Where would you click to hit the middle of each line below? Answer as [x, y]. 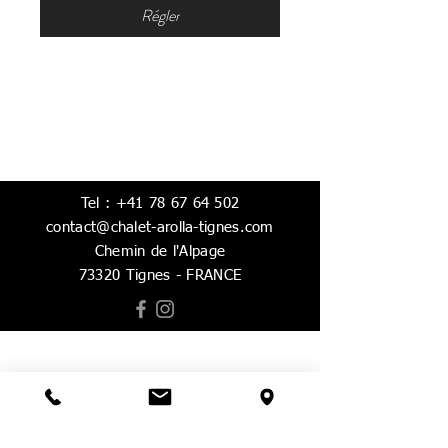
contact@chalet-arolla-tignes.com [160, 227]
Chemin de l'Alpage [160, 251]
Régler [160, 15]
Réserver [160, 375]
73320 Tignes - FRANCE [160, 275]
